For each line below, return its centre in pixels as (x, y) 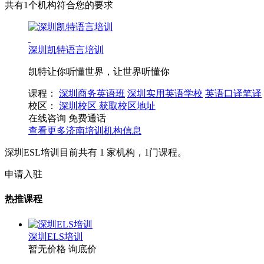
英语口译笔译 (233, 93)
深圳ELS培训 (56, 236)
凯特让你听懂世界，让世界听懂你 (99, 72)
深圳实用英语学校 (165, 93)
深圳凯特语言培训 (66, 50)
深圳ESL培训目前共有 (52, 152)
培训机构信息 (113, 131)
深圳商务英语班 (92, 93)
